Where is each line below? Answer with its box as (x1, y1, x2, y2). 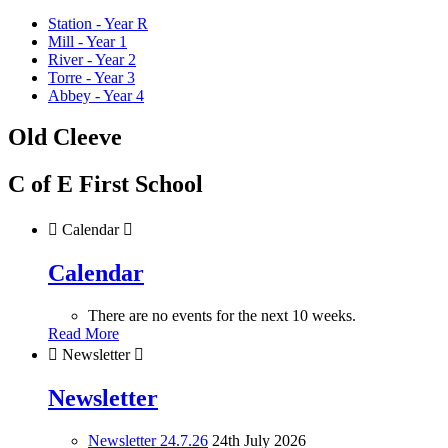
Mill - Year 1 (48, 32, 127, 50)
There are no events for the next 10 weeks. (88, 307, 356, 325)
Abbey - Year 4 (48, 86, 144, 104)
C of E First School (8, 171, 203, 198)
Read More (48, 325, 119, 343)
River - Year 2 (48, 50, 136, 68)
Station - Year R (48, 14, 148, 32)
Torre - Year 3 (48, 68, 135, 86)
